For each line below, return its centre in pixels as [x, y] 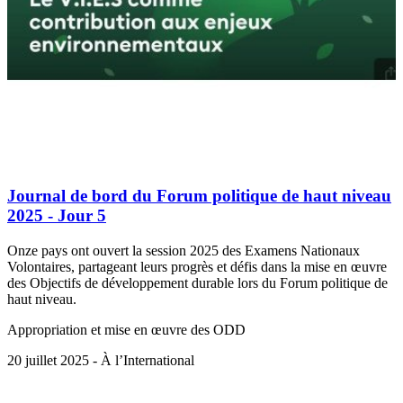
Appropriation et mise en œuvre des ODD [126, 329]
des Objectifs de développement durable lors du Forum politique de [197, 282]
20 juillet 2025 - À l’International [101, 360]
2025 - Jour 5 [57, 216]
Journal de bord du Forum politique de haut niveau [199, 196]
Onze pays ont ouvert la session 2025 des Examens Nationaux [184, 250]
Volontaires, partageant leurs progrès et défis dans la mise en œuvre [197, 266]
